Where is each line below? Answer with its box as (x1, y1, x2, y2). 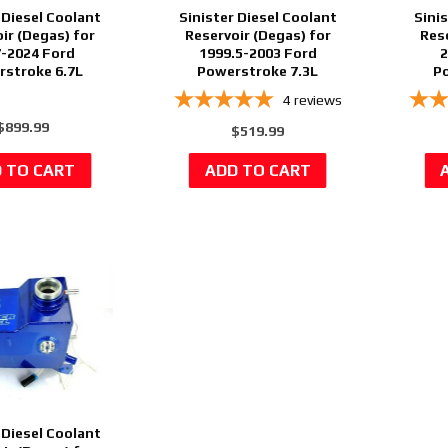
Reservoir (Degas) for (184, 26, 331, 43)
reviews (294, 91, 343, 108)
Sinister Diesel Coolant (178, 8, 337, 25)
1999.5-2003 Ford (198, 44, 317, 61)
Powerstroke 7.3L (197, 62, 319, 79)
